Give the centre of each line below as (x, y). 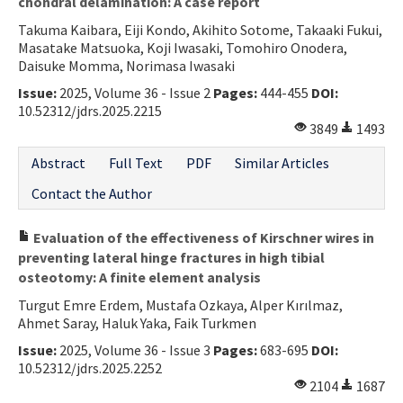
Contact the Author (92, 193)
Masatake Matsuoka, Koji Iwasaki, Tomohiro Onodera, (183, 47)
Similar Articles (282, 162)
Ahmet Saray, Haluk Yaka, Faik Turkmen (137, 322)
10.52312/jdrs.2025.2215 (90, 110)
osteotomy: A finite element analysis (139, 277)
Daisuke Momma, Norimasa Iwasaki (126, 65)
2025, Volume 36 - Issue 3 (135, 349)
